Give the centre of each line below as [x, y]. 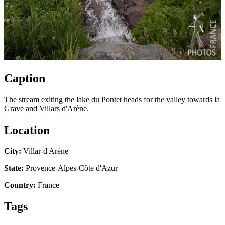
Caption [25, 78]
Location [27, 130]
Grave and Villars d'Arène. [46, 108]
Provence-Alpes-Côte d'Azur [71, 168]
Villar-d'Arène [45, 151]
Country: [20, 185]
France [47, 185]
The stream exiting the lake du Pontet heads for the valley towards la [112, 99]
